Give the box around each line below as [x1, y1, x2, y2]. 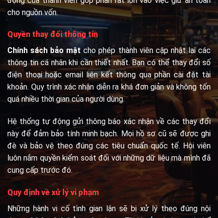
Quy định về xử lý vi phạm [7, 187, 99, 197]
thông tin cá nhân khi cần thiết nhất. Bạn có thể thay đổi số [7, 58, 211, 68]
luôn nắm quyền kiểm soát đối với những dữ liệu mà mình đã [7, 153, 211, 163]
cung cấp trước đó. [7, 165, 73, 175]
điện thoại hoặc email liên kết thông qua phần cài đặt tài [7, 70, 211, 80]
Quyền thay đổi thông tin [7, 30, 98, 39]
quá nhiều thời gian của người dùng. [7, 94, 125, 104]
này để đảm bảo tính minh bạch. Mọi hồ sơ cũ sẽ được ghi [7, 129, 211, 139]
